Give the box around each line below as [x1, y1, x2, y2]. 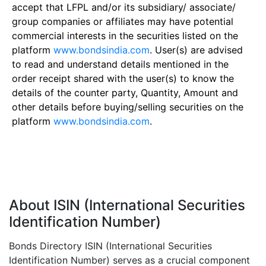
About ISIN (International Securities [9, 197, 245, 214]
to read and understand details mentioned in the [12, 58, 229, 70]
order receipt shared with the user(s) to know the [12, 72, 234, 84]
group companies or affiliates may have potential [12, 15, 233, 27]
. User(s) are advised [150, 44, 243, 56]
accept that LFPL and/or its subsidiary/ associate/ [12, 1, 236, 13]
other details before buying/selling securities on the [12, 101, 243, 113]
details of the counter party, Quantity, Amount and [12, 87, 238, 99]
